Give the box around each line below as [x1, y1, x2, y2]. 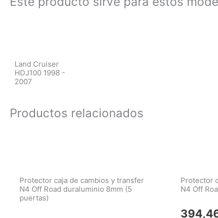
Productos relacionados [10, 105, 144, 120]
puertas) [19, 193, 49, 202]
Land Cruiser [15, 59, 59, 69]
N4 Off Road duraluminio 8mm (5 [19, 184, 132, 194]
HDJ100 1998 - [15, 68, 65, 77]
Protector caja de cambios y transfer [19, 175, 144, 185]
